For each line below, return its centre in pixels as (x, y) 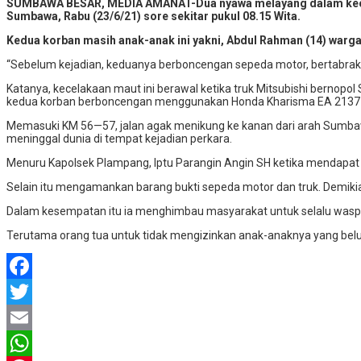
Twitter (25, 317)
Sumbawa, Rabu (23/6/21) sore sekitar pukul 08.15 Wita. (154, 16)
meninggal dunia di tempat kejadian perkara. (119, 138)
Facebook (31, 291)
